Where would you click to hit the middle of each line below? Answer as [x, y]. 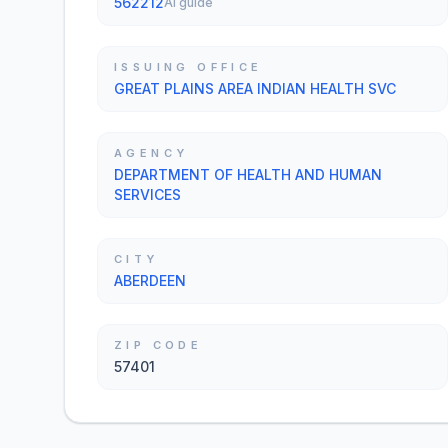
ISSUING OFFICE [188, 67]
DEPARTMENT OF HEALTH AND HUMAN [248, 174]
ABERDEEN [150, 280]
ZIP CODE [158, 345]
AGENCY [151, 153]
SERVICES [147, 194]
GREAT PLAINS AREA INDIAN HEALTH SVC [255, 88]
